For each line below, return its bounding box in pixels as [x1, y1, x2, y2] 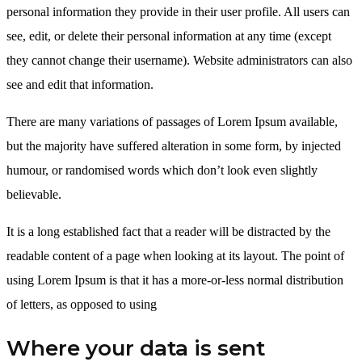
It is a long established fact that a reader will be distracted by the [6, 224, 330, 238]
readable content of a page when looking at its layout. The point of [6, 248, 344, 263]
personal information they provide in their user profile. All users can [6, 4, 350, 19]
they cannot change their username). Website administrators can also [6, 53, 352, 67]
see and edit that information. [6, 77, 154, 91]
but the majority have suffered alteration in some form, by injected [6, 138, 341, 153]
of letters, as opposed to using [6, 297, 157, 311]
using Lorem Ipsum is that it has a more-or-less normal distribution [6, 272, 343, 287]
